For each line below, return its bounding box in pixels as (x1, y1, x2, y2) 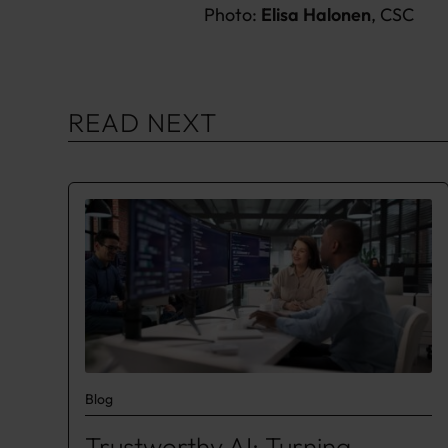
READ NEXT (68, 106, 218, 139)
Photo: (204, 3, 261, 26)
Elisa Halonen (261, 3, 371, 26)
